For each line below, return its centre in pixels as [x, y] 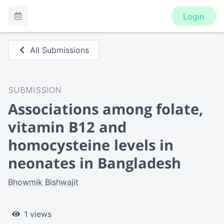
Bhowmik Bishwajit [43, 182]
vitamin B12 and [67, 127]
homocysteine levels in [91, 145]
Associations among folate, [105, 109]
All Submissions [60, 50]
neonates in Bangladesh [94, 163]
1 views [38, 214]
